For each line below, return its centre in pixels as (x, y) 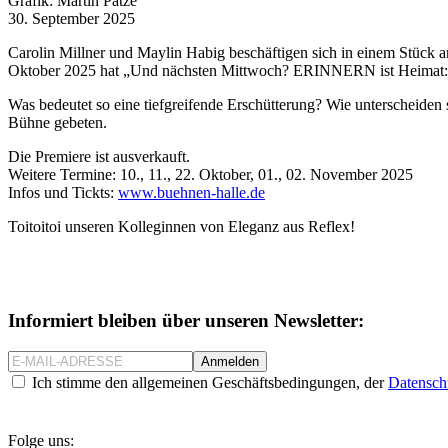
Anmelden (230, 362)
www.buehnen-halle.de (191, 192)
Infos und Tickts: (63, 192)
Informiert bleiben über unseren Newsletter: (186, 321)
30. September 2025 (71, 18)
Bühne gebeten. (57, 122)
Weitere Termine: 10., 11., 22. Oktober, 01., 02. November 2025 (210, 174)
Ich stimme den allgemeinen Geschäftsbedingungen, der (210, 383)
